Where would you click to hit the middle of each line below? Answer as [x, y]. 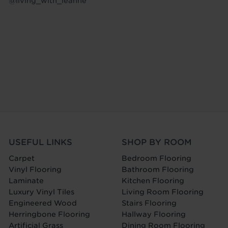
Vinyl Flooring [35, 169]
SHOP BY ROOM [156, 142]
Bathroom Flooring [158, 169]
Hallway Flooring [153, 214]
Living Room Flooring [162, 192]
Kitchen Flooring [153, 180]
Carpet [22, 158]
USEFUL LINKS [41, 142]
